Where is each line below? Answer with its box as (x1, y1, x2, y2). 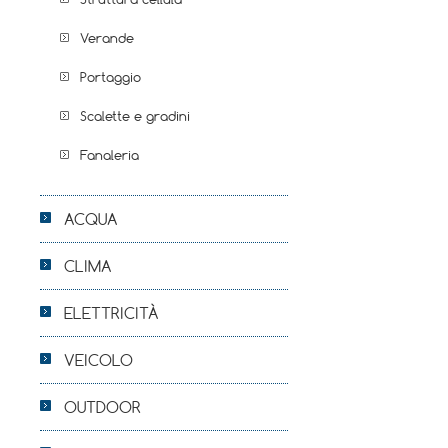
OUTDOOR (64, 397, 141, 417)
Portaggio (80, 68, 141, 86)
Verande (80, 29, 134, 47)
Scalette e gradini (80, 107, 190, 125)
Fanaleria (80, 146, 139, 164)
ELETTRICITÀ (64, 303, 159, 323)
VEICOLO (64, 350, 133, 370)
